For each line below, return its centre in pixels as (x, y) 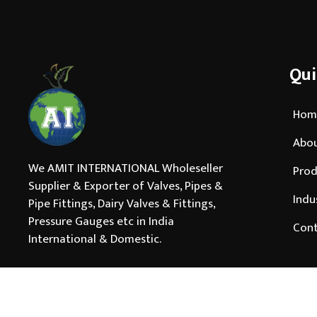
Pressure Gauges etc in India (101, 221)
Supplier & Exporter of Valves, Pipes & (126, 186)
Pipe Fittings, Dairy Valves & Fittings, (122, 203)
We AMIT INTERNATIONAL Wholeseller (126, 168)
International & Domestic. (95, 239)
